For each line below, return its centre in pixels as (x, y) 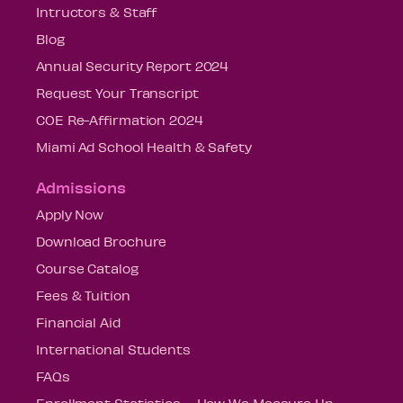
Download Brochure (102, 241)
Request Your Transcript (117, 92)
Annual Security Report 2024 (133, 65)
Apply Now (70, 214)
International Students (113, 349)
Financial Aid (78, 322)
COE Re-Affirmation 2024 (120, 119)
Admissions (81, 187)
